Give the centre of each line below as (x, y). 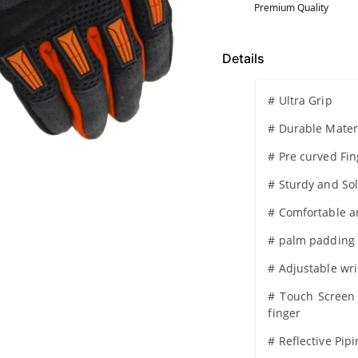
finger (284, 313)
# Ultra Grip (300, 100)
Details (243, 58)
